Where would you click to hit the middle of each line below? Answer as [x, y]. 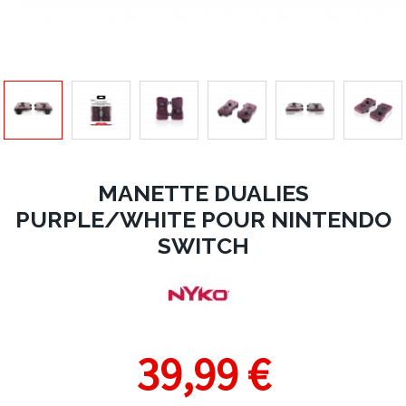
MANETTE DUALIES [203, 193]
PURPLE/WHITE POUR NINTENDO [203, 219]
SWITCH [203, 246]
